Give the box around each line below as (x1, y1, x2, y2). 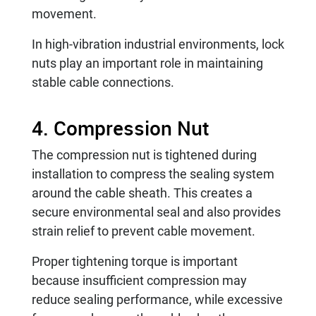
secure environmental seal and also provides (32, 204, 281, 219)
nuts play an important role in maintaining (32, 55, 263, 71)
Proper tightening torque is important (32, 253, 238, 269)
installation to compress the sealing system (32, 166, 274, 181)
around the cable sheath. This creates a (32, 185, 253, 200)
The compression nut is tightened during (32, 147, 257, 162)
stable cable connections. (32, 74, 174, 90)
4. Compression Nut (32, 114, 209, 141)
